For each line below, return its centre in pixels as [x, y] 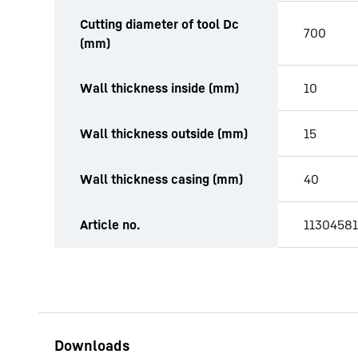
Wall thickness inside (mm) [159, 88]
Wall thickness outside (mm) [164, 133]
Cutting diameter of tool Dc [159, 24]
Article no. [110, 225]
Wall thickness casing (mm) [161, 179]
